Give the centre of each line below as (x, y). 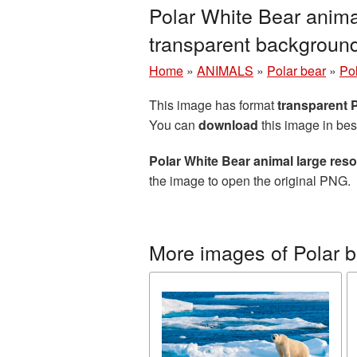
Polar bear (296, 71)
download (228, 125)
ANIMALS (225, 71)
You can (174, 125)
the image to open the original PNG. (250, 180)
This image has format (213, 105)
